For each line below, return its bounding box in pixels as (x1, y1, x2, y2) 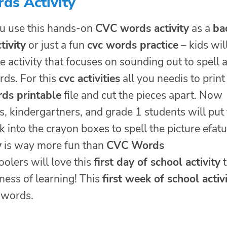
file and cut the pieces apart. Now (61, 88, 222, 102)
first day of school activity (94, 155, 220, 169)
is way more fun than (2, 138, 106, 153)
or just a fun (26, 37, 87, 52)
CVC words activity (95, 21, 189, 35)
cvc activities (59, 71, 120, 86)
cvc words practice (87, 37, 178, 52)
